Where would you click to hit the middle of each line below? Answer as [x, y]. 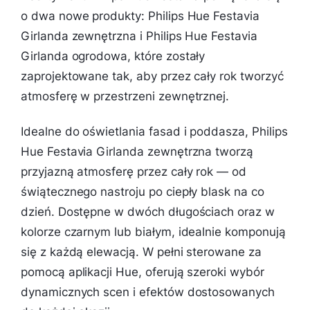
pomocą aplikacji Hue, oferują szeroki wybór [143, 272]
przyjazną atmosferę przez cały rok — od [134, 171]
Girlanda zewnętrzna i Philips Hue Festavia [139, 36]
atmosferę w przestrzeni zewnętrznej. [125, 96]
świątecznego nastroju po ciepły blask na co [143, 191]
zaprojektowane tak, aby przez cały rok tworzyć [152, 76]
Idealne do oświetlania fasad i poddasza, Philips [154, 131]
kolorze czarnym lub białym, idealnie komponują [153, 231]
